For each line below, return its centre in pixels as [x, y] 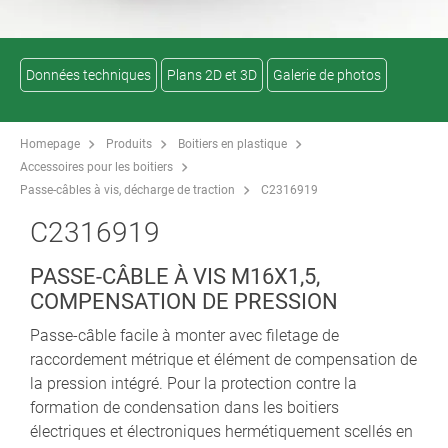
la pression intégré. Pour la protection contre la [193, 383]
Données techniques [88, 74]
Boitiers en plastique [232, 143]
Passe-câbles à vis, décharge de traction [127, 189]
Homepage [50, 143]
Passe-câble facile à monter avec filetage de [184, 335]
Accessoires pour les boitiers [96, 166]
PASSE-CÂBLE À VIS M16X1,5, [175, 276]
